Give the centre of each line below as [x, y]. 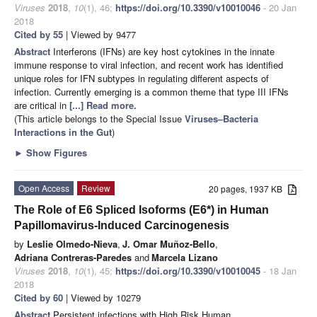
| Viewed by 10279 [102, 297]
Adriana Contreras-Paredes [73, 257]
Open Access [44, 188]
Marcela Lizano [185, 257]
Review [96, 188]
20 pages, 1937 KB [249, 188]
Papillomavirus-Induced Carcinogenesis [122, 225]
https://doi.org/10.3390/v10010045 [188, 270]
